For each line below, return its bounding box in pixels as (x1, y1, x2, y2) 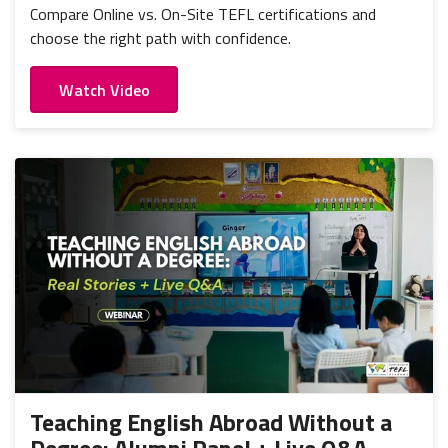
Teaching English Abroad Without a (30, 404, 392, 441)
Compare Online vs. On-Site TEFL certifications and (30, 2, 376, 27)
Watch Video (58, 77, 150, 102)
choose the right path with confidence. (30, 26, 291, 51)
